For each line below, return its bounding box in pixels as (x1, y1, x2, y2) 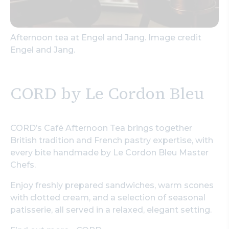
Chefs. (10, 159, 36, 170)
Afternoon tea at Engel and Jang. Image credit (10, 32, 201, 42)
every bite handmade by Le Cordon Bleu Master (10, 147, 209, 157)
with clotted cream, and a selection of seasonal (10, 192, 205, 202)
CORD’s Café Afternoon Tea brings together (10, 123, 192, 133)
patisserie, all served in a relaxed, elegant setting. (10, 204, 212, 215)
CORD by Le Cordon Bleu (10, 82, 204, 105)
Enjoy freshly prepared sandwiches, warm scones (10, 180, 214, 190)
